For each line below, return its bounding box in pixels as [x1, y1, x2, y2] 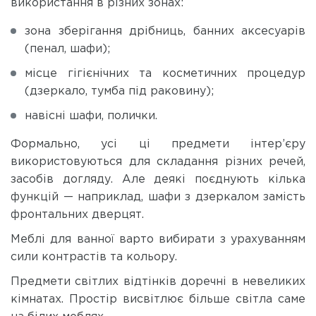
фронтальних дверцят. [11, 209, 144, 220]
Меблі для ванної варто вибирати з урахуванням [11, 233, 305, 245]
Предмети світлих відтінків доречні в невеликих [11, 276, 305, 287]
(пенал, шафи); [25, 43, 110, 54]
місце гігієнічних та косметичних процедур [25, 68, 305, 79]
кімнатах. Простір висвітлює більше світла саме [11, 293, 305, 305]
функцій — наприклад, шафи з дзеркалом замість [11, 191, 305, 202]
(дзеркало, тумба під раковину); [25, 85, 214, 97]
